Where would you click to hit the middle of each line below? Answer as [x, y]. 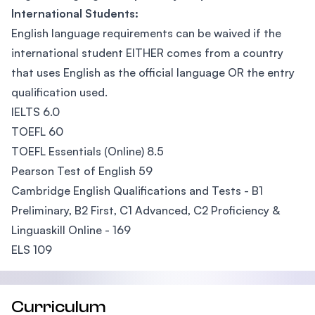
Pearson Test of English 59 [82, 171]
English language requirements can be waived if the [146, 33]
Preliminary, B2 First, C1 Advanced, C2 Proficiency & [146, 210]
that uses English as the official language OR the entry [153, 72]
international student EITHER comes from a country [147, 53]
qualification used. [59, 92]
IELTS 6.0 [36, 112]
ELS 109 [32, 250]
